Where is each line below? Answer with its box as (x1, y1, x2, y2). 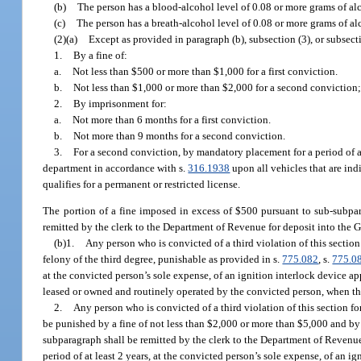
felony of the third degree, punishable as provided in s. (43, 253, 283, 266)
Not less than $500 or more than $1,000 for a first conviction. (73, 64, 338, 77)
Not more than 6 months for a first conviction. (73, 113, 272, 126)
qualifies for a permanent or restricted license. (43, 177, 241, 190)
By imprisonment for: (73, 97, 168, 110)
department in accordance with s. (43, 161, 189, 174)
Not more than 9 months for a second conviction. (73, 129, 286, 142)
